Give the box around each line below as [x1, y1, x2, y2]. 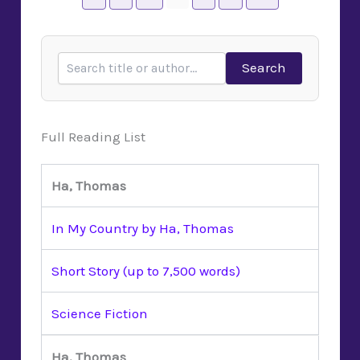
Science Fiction [51, 305, 148, 321]
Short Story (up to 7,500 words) [51, 262, 240, 279]
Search [242, 59, 286, 76]
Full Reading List [41, 128, 145, 145]
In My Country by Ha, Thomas [51, 219, 234, 236]
